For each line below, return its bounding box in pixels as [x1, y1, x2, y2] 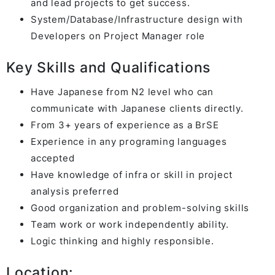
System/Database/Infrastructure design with [31, 14, 243, 25]
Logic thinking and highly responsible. [31, 234, 214, 247]
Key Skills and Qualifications [6, 59, 211, 76]
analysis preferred [31, 185, 119, 197]
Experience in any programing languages [31, 135, 227, 147]
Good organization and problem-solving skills [31, 201, 250, 214]
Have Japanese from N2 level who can [31, 85, 214, 98]
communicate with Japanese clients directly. [31, 102, 244, 114]
